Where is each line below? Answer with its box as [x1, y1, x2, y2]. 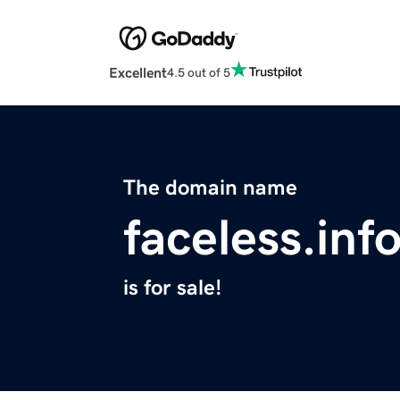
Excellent [109, 65, 167, 80]
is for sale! [123, 277, 221, 299]
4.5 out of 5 [167, 65, 230, 79]
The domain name [123, 177, 297, 199]
